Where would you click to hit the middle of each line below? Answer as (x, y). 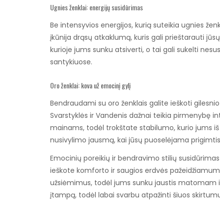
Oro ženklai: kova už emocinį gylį (90, 85)
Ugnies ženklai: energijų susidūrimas (96, 7)
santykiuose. (71, 62)
